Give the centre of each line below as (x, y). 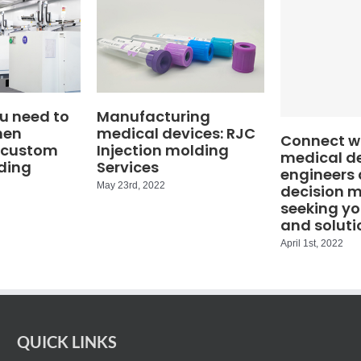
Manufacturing (153, 116)
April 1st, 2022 (311, 244)
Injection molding (162, 150)
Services (127, 167)
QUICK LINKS (66, 342)
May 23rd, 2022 (131, 185)
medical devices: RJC (176, 133)
